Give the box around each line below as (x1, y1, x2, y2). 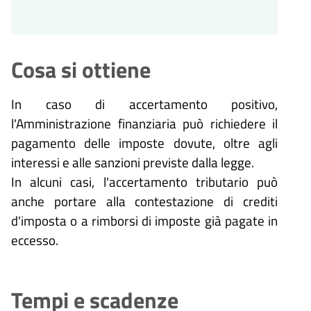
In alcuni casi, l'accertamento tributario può (11, 171, 278, 192)
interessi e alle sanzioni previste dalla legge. (11, 151, 254, 172)
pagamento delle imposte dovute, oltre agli (11, 132, 278, 153)
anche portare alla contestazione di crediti (11, 190, 278, 211)
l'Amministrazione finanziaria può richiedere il (11, 112, 278, 133)
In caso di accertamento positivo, (11, 93, 278, 114)
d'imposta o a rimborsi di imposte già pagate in (11, 210, 278, 230)
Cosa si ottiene (11, 52, 151, 86)
